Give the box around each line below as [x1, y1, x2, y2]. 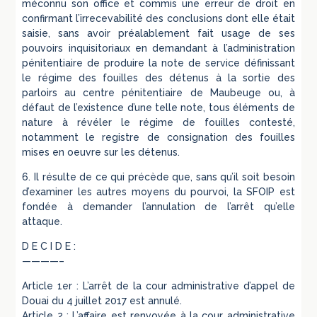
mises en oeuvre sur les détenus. [22, 146, 180, 158]
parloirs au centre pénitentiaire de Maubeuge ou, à [22, 86, 295, 98]
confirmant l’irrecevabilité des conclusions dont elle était [22, 12, 295, 24]
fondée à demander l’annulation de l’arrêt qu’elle [22, 200, 295, 212]
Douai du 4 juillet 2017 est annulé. [22, 294, 183, 306]
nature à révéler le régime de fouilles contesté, [22, 116, 295, 128]
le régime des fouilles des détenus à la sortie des [22, 71, 295, 83]
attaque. [22, 215, 63, 227]
